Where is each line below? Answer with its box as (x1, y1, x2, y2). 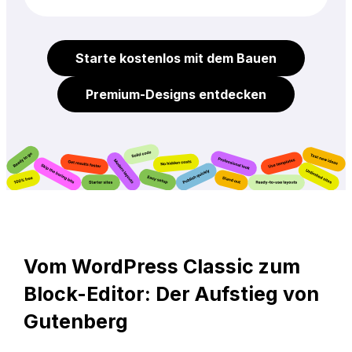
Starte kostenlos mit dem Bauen (75, 49, 277, 66)
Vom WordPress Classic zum (23, 255, 300, 279)
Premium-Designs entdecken (85, 86, 266, 102)
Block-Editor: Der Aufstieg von (23, 282, 319, 306)
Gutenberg (23, 310, 128, 334)
